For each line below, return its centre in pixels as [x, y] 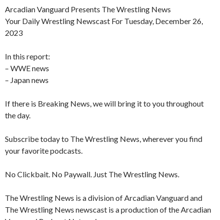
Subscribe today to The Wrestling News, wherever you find [104, 139]
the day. [18, 115]
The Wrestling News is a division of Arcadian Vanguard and [104, 198]
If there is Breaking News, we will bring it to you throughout [104, 104]
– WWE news [27, 68]
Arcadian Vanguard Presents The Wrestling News [88, 9]
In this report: [27, 56]
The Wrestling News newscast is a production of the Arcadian [108, 210]
